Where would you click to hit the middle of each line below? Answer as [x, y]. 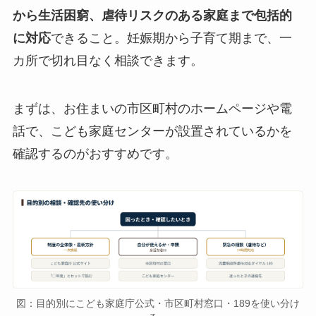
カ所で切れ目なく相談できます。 [108, 61]
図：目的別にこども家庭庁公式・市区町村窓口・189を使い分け [158, 303]
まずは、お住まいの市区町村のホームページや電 [152, 109]
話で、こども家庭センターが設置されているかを [152, 132]
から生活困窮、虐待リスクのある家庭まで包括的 [152, 16]
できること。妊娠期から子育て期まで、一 [171, 38]
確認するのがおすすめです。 [95, 154]
